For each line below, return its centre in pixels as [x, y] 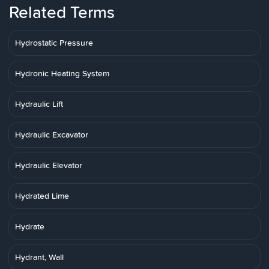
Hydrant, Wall [39, 257]
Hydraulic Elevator [49, 165]
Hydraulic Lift [39, 104]
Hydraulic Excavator [52, 134]
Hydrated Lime [42, 196]
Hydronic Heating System [62, 73]
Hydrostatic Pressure [54, 43]
